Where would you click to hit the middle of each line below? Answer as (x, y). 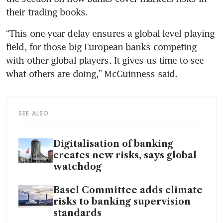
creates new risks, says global (125, 155)
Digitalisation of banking (113, 144)
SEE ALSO (34, 113)
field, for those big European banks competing (102, 47)
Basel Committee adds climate (128, 190)
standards (77, 213)
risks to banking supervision (122, 201)
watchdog (77, 167)
